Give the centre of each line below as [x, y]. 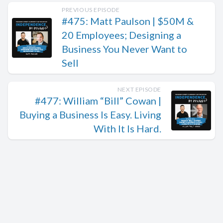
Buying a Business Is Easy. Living [90, 114]
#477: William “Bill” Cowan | [98, 101]
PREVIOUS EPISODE [91, 10]
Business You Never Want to [124, 49]
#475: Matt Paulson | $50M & [128, 21]
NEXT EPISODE [139, 89]
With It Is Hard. [127, 128]
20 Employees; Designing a [121, 35]
